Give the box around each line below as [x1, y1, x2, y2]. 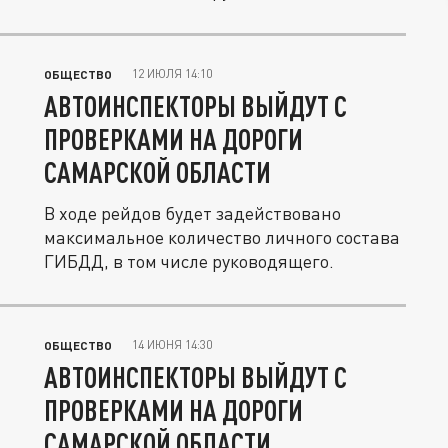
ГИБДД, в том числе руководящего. [44, 250, 334, 272]
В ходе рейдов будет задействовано [44, 202, 341, 224]
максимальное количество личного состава [44, 226, 400, 248]
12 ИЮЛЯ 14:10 [132, 66, 212, 81]
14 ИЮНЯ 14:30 [132, 337, 212, 352]
